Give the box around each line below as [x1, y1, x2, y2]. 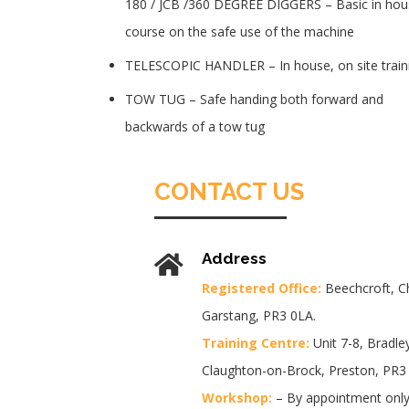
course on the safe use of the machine [125, 23, 354, 40]
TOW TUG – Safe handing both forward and [125, 90, 383, 108]
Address [201, 248, 267, 267]
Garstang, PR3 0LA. [201, 307, 316, 325]
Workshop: [201, 389, 272, 407]
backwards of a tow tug [125, 118, 265, 135]
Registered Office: [201, 279, 321, 298]
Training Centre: [201, 334, 309, 352]
